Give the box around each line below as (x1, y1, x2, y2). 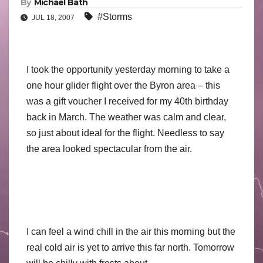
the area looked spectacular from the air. (26, 144, 192, 154)
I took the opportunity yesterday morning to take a (26, 65, 230, 75)
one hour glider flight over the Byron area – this (26, 80, 220, 91)
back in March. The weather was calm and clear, (26, 112, 226, 123)
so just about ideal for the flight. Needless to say (26, 128, 224, 139)
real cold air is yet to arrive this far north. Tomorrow (26, 242, 234, 253)
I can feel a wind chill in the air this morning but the (26, 227, 235, 237)
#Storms (97, 12, 132, 22)
